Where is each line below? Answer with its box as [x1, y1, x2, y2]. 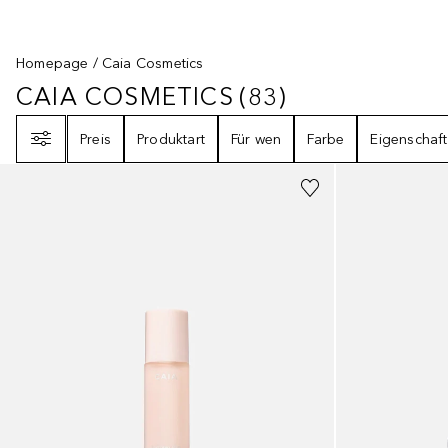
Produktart [137, 130, 205, 148]
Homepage [16, 55, 89, 72]
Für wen [231, 130, 282, 148]
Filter [15, 116, 47, 133]
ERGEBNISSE [285, 84, 439, 113]
